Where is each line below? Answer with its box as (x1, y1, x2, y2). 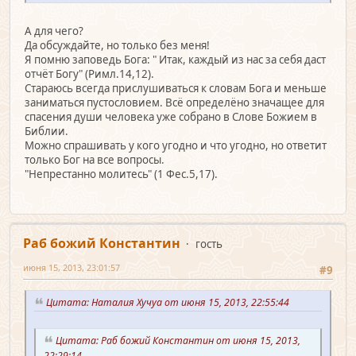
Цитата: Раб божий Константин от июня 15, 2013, (56, 334, 300, 348)
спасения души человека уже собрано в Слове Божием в (25, 109, 317, 124)
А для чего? (25, 23, 83, 38)
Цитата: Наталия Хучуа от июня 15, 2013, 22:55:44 (46, 296, 294, 310)
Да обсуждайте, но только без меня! (25, 37, 210, 52)
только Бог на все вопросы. (25, 152, 164, 167)
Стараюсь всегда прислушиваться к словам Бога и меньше (25, 80, 327, 95)
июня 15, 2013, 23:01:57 (23, 261, 120, 274)
